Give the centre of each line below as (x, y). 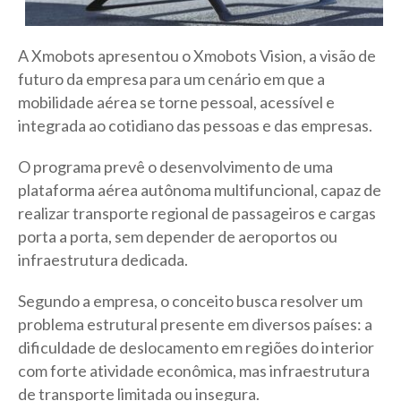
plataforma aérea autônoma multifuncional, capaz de (200, 190)
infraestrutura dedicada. (103, 260)
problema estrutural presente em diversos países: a (195, 324)
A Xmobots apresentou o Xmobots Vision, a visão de (197, 56)
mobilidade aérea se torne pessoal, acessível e (176, 102)
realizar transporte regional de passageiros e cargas (197, 213)
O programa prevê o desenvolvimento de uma (175, 167)
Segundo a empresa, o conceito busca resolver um (190, 301)
